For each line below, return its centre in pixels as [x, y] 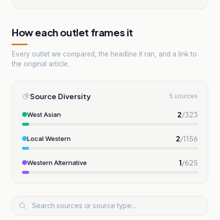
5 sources [184, 96]
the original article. [41, 64]
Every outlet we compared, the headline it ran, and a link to [104, 54]
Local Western [49, 138]
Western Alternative [57, 162]
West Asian [44, 114]
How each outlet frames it [72, 32]
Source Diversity [60, 96]
